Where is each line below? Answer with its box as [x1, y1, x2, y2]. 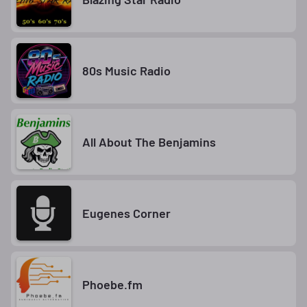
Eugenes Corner [82, 205, 171, 221]
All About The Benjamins [82, 134, 216, 149]
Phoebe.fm [82, 276, 143, 292]
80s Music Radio [82, 62, 171, 78]
